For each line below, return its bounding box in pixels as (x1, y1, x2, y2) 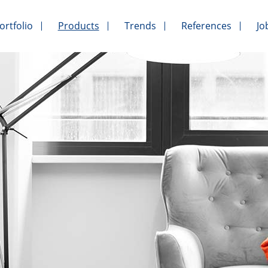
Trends (124, 19, 156, 33)
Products (57, 19, 99, 33)
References (181, 19, 232, 33)
